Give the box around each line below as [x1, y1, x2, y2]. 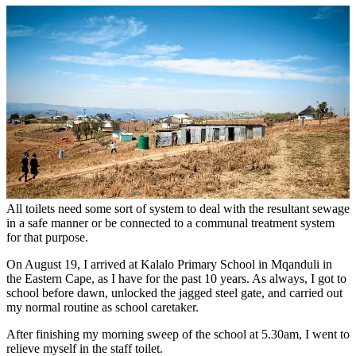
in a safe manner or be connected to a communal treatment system [6, 216, 335, 230]
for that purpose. [6, 230, 88, 245]
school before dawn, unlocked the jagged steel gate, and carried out [6, 286, 342, 300]
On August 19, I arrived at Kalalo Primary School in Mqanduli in [6, 257, 332, 272]
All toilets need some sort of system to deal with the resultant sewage [6, 202, 350, 216]
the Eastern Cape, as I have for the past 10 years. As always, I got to [6, 272, 346, 286]
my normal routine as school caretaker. [6, 300, 199, 315]
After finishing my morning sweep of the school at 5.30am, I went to [6, 327, 350, 342]
